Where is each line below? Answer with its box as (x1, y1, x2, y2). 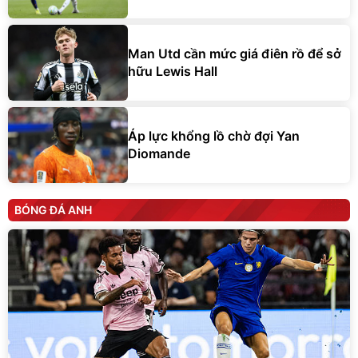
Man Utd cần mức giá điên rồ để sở (128, 46, 341, 62)
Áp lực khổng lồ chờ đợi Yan (128, 128, 300, 145)
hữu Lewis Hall (128, 63, 217, 80)
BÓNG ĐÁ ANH (14, 202, 92, 217)
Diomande (128, 145, 190, 162)
